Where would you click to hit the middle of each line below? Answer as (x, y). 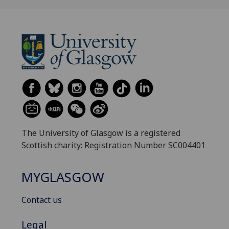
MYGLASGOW (63, 177)
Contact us (42, 200)
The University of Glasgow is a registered (101, 133)
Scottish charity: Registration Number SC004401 (113, 145)
